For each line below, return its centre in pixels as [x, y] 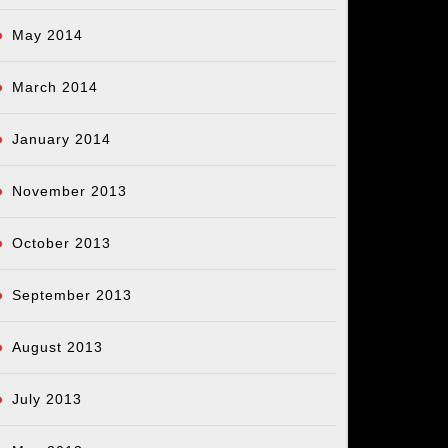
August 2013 [57, 347]
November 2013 [69, 191]
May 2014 [47, 35]
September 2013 [72, 295]
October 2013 [61, 243]
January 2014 [61, 139]
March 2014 [55, 87]
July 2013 [47, 399]
